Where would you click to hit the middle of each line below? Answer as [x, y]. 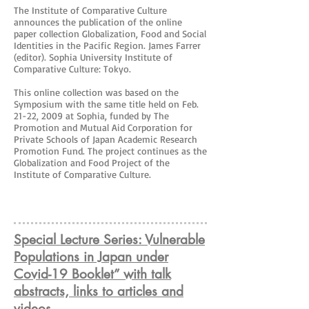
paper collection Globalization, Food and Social [110, 33]
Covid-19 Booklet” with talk [92, 274]
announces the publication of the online [98, 22]
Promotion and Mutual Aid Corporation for [103, 127]
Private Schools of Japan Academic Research [106, 139]
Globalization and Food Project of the [92, 162]
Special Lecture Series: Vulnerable [109, 240]
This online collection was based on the [96, 92]
